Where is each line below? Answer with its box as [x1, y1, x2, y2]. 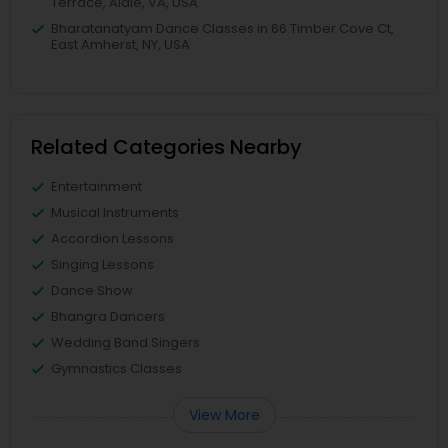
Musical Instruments [51, 203, 179, 222]
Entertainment [51, 177, 142, 196]
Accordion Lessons [51, 229, 174, 248]
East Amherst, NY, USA [51, 35, 190, 54]
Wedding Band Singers [51, 333, 200, 352]
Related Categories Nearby [31, 133, 302, 161]
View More [188, 405, 260, 425]
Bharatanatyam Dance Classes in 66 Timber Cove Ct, [51, 19, 394, 38]
